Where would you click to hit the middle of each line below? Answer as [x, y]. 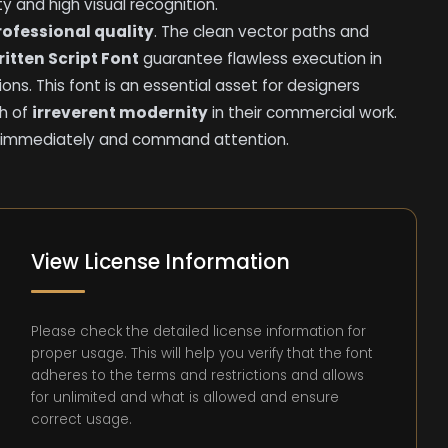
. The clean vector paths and [262, 32]
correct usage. [82, 419]
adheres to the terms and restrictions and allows [198, 375]
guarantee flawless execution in [261, 59]
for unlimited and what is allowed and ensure [185, 397]
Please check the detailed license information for [199, 331]
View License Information [161, 262]
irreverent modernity [120, 113]
